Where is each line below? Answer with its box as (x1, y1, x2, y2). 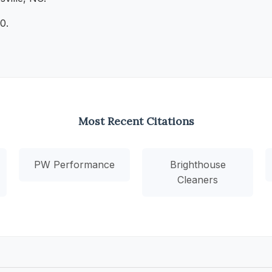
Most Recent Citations (78, 114, 194, 128)
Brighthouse (169, 158, 226, 171)
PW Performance (33, 158, 115, 171)
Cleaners (177, 173, 219, 186)
